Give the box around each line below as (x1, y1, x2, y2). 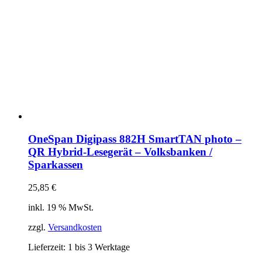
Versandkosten (48, 222, 102, 232)
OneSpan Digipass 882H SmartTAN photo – (28, 132, 242, 145)
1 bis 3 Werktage (68, 242, 130, 252)
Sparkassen (28, 158, 83, 171)
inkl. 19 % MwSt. (28, 202, 94, 212)
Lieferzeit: (28, 242, 68, 252)
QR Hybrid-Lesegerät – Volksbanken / (28, 145, 212, 158)
